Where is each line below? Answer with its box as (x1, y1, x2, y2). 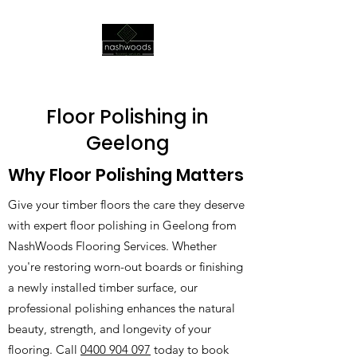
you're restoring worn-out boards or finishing (8, 259, 243, 274)
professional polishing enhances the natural (8, 300, 235, 316)
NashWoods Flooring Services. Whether (8, 238, 217, 253)
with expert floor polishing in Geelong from (8, 218, 237, 233)
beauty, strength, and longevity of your (8, 321, 211, 336)
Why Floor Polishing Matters (8, 163, 244, 186)
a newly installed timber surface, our (8, 280, 198, 295)
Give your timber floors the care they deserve (8, 197, 245, 212)
